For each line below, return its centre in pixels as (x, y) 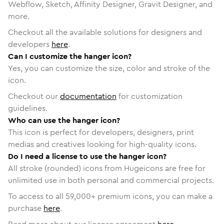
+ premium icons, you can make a (152, 196)
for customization (149, 96)
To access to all (37, 196)
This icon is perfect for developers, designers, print (101, 132)
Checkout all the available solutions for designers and (105, 32)
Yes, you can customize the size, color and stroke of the (109, 68)
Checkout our (34, 96)
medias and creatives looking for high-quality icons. (102, 144)
